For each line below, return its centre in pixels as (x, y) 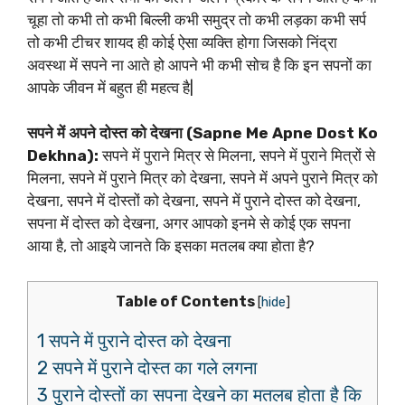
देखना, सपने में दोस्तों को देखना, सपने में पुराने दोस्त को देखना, (194, 201)
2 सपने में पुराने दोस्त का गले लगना (147, 367)
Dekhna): (65, 156)
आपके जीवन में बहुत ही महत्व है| (110, 87)
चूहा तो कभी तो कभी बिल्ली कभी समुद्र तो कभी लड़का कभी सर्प (197, 19)
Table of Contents (185, 301)
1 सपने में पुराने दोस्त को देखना (134, 340)
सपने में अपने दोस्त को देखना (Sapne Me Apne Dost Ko (202, 133)
